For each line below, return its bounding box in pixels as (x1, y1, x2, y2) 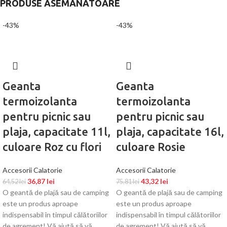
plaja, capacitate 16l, (116, 125, 224, 138)
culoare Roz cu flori (3, 140, 101, 153)
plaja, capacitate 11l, (3, 125, 110, 138)
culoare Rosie (116, 140, 185, 153)
